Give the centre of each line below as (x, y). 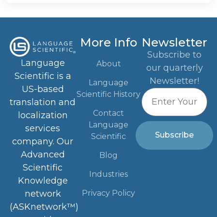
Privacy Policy (108, 193)
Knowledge (43, 180)
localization (43, 115)
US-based (43, 89)
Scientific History (108, 94)
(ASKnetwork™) (44, 207)
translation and (43, 102)
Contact (108, 113)
